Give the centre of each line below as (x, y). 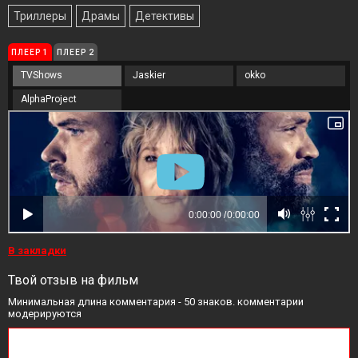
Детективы (165, 16)
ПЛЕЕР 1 (30, 52)
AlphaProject (49, 99)
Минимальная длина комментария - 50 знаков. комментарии (156, 302)
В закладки (37, 251)
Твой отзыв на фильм (73, 280)
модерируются (45, 314)
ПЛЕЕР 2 (76, 52)
